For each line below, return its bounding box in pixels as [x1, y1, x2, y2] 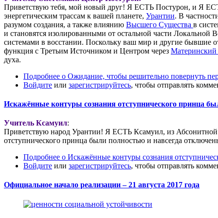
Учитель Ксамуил [4, 119, 67, 127]
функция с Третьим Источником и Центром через [4, 46, 171, 55]
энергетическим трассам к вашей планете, [4, 11, 146, 20]
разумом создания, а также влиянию [4, 20, 126, 29]
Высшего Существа [126, 20, 193, 29]
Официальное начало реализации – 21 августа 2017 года [4, 181, 200, 189]
